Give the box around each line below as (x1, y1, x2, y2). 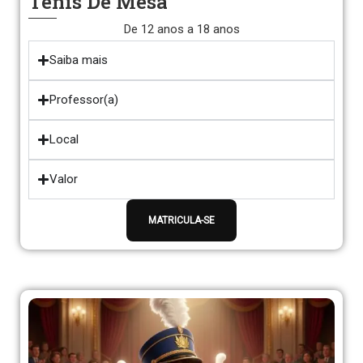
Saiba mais (49, 53, 108, 67)
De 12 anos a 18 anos (123, 22, 240, 36)
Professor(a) (49, 92, 118, 107)
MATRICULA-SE (148, 215, 215, 226)
